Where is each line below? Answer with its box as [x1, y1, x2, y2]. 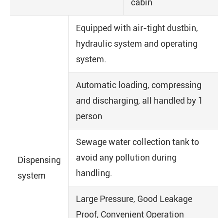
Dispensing [18, 155, 61, 165]
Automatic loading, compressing [76, 80, 201, 90]
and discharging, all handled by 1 [76, 95, 203, 106]
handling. [76, 168, 112, 178]
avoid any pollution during [76, 152, 177, 163]
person [76, 111, 102, 121]
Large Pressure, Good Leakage [76, 194, 192, 204]
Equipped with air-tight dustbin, [76, 23, 198, 33]
